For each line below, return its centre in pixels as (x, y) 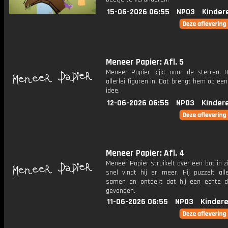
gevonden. (121, 191)
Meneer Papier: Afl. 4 (145, 153)
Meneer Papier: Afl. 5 (145, 62)
